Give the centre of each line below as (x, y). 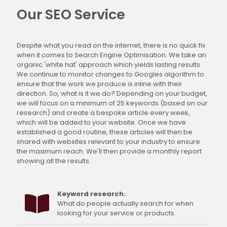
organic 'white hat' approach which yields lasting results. (109, 65)
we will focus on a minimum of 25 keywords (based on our (112, 103)
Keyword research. (91, 194)
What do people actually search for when (125, 204)
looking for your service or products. (117, 213)
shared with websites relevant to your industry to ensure (108, 142)
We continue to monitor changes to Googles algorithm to (110, 74)
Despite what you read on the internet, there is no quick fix (111, 46)
